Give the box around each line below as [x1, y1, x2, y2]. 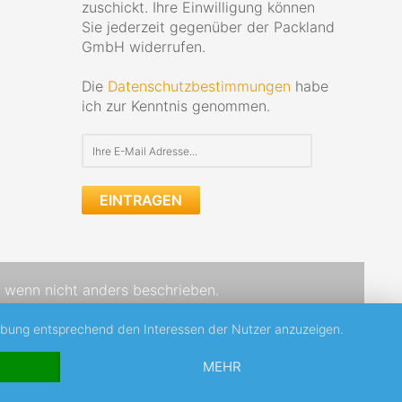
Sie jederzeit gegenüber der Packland [82, 18, 335, 36]
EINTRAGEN [100, 191, 182, 209]
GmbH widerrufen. [82, 38, 205, 56]
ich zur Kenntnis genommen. [82, 97, 270, 115]
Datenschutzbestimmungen [108, 77, 291, 95]
